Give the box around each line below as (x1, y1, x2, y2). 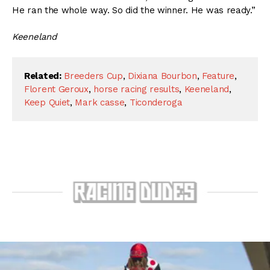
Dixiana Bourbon (128, 70, 197, 81)
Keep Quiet (24, 96, 70, 108)
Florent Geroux (24, 83, 89, 95)
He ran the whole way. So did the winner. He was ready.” (12, 4, 256, 16)
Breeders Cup (64, 70, 123, 81)
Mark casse (75, 96, 125, 108)
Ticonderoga (129, 96, 183, 108)
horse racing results (93, 83, 180, 95)
